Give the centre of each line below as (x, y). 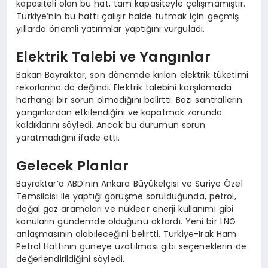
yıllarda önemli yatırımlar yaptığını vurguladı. (111, 28)
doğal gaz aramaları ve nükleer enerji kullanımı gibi (125, 208)
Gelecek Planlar (73, 166)
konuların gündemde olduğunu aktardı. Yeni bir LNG (126, 221)
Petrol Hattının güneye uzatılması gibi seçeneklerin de (131, 246)
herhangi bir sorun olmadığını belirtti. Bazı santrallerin (130, 100)
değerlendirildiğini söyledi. (71, 259)
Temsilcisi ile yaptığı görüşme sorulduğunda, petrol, (126, 196)
